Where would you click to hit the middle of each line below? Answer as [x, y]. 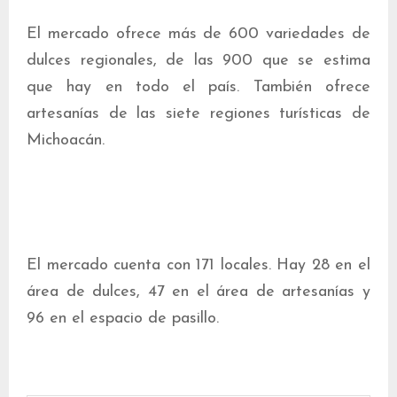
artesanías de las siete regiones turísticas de [198, 114]
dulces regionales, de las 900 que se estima [198, 61]
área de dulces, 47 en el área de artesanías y [198, 292]
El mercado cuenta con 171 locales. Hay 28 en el [198, 265]
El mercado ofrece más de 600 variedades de [198, 34]
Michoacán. [66, 140]
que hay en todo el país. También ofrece [198, 87]
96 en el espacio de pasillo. [123, 319]
